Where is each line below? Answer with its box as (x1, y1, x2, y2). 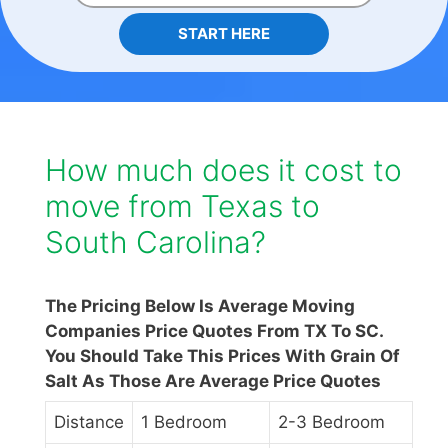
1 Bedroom (141, 412, 227, 433)
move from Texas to (45, 188, 320, 225)
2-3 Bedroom (278, 412, 385, 433)
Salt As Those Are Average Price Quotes (45, 371, 381, 392)
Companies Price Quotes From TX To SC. (45, 321, 383, 342)
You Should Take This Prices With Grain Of (45, 346, 400, 367)
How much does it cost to (45, 152, 402, 189)
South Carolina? (45, 224, 266, 261)
